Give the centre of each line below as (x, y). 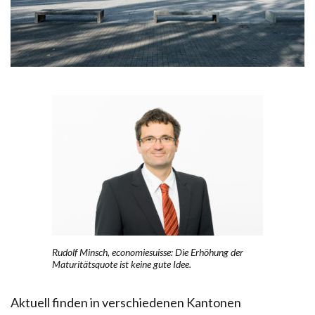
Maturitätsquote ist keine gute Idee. (122, 264)
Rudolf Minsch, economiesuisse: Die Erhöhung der (148, 252)
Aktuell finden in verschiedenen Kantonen (126, 302)
